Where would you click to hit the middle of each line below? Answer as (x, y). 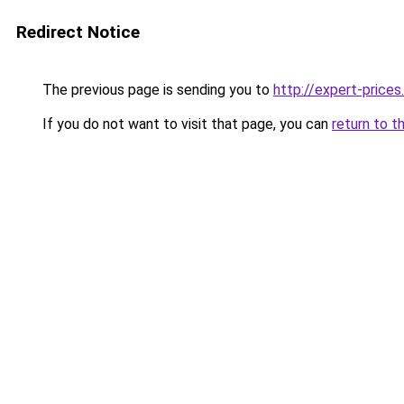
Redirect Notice (78, 32)
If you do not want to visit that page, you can (185, 124)
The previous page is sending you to (156, 90)
